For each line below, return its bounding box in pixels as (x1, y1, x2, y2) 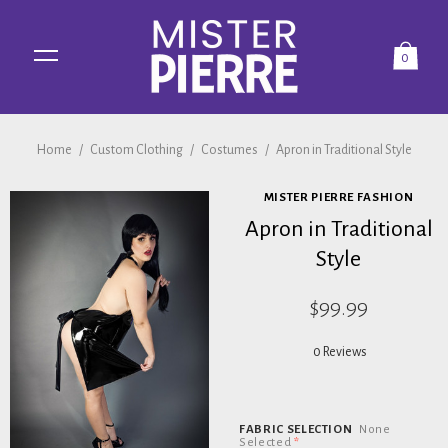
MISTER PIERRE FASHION (263, 191, 414, 204)
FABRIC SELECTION (239, 423, 356, 437)
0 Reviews (313, 345, 367, 360)
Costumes (200, 143, 258, 157)
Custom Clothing (89, 143, 183, 157)
